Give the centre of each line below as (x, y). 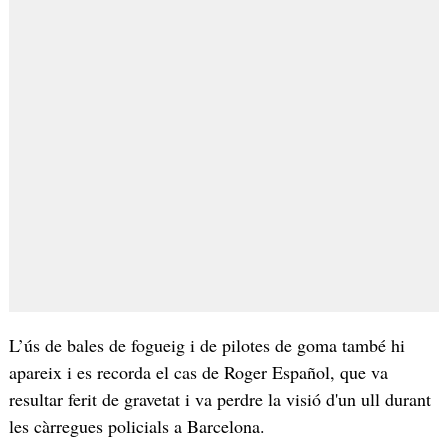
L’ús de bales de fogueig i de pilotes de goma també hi (206, 344)
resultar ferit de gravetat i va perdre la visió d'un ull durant (219, 398)
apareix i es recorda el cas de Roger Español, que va (198, 371)
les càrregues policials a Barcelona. (136, 425)
